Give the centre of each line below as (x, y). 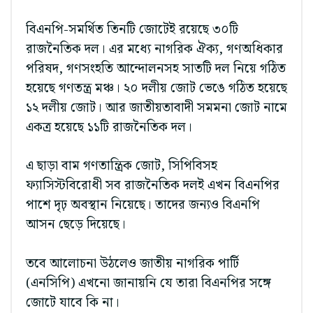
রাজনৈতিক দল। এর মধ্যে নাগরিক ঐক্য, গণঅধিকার (154, 49)
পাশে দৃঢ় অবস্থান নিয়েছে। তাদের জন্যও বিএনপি (143, 205)
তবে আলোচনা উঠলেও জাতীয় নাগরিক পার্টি (132, 263)
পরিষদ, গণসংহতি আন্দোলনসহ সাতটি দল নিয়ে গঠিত (156, 68)
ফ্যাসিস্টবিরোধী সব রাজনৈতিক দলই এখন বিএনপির (153, 186)
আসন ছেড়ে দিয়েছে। (76, 225)
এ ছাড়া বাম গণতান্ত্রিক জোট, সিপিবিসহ (122, 166)
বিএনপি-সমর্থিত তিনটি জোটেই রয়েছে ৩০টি (132, 29)
